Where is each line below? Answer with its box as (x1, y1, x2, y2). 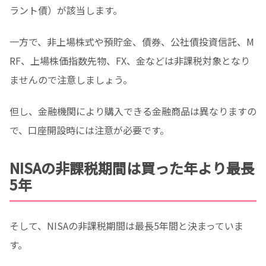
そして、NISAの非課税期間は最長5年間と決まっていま (9, 218, 243, 233)
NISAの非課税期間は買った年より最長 (9, 157, 255, 178)
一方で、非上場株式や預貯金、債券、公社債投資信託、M (9, 34, 254, 49)
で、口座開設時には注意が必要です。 (9, 122, 169, 137)
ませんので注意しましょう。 (9, 72, 132, 87)
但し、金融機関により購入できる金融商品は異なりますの (9, 103, 256, 118)
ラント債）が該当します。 (9, 3, 122, 18)
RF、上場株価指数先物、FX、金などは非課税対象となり (9, 53, 250, 68)
